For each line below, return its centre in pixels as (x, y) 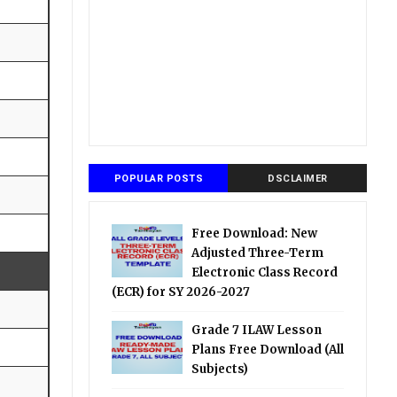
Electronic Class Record (265, 272)
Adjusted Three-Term (258, 253)
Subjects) (220, 369)
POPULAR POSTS (159, 179)
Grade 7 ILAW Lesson (257, 330)
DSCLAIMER (298, 179)
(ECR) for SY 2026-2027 (181, 292)
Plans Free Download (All (268, 350)
